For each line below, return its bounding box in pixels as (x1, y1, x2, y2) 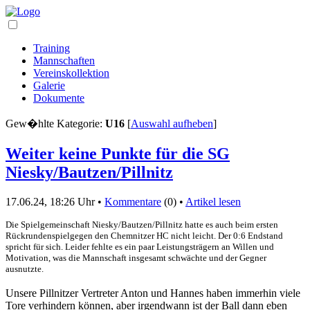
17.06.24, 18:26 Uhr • (6, 195, 104, 208)
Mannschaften (33, 55, 95, 66)
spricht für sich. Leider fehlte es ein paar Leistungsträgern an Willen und (6, 241, 274, 252)
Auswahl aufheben (131, 118, 213, 129)
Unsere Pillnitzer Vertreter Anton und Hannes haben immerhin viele (6, 286, 300, 299)
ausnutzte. (6, 263, 44, 274)
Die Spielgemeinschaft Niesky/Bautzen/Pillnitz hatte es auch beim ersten (6, 219, 278, 230)
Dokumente (33, 92, 84, 104)
